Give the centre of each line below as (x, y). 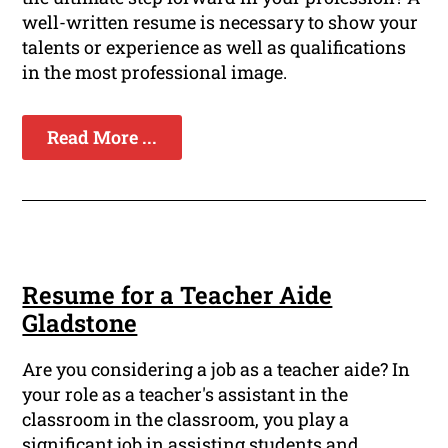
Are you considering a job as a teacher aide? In (216, 369)
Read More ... (102, 137)
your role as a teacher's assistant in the (185, 394)
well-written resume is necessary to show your (220, 22)
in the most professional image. (155, 72)
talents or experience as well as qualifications (214, 47)
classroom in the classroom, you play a (186, 419)
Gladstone (80, 323)
